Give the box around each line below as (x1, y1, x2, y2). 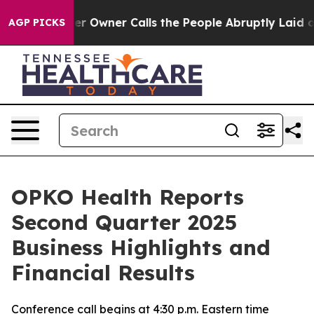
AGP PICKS (8, 16, 65, 29)
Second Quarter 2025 (11, 209, 237, 235)
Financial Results (11, 259, 195, 286)
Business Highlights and (11, 234, 271, 261)
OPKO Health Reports (11, 184, 244, 210)
